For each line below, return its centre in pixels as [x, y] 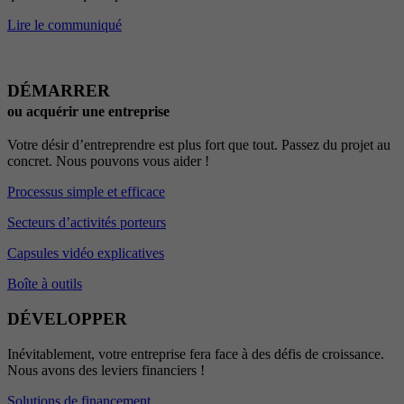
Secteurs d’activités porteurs [87, 223]
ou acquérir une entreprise [88, 111]
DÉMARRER [59, 90]
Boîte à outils [45, 284]
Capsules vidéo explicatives [86, 253]
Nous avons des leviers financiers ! [106, 370]
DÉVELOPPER [67, 318]
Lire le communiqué [64, 24]
